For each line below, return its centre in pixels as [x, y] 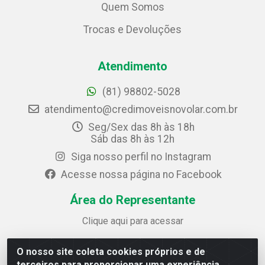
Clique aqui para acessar [132, 221]
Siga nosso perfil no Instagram [140, 157]
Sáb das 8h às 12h [132, 139]
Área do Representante [132, 200]
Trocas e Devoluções [132, 30]
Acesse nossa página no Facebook [140, 174]
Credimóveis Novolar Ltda [132, 258]
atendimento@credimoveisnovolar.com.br [141, 109]
